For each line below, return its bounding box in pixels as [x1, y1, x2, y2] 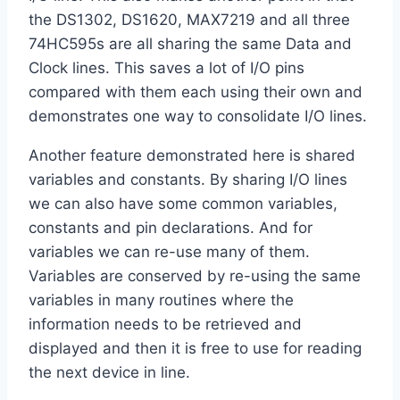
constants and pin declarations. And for [29, 219, 312, 237]
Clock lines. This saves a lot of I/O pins [29, 59, 304, 78]
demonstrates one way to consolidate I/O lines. [29, 107, 367, 126]
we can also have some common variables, [29, 195, 337, 213]
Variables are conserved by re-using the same [29, 267, 361, 286]
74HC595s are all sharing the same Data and [29, 35, 352, 54]
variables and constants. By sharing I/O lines [29, 171, 347, 189]
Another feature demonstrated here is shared [29, 146, 355, 165]
